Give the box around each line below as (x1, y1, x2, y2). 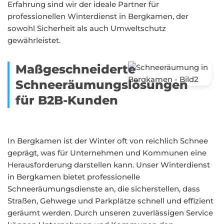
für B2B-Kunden (15, 93, 118, 107)
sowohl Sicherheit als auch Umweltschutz (7, 23, 166, 33)
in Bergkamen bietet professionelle (7, 172, 140, 181)
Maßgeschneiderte (15, 62, 135, 76)
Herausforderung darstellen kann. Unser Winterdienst (7, 160, 210, 169)
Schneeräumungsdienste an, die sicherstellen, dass (7, 184, 200, 193)
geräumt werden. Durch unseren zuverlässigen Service (7, 208, 213, 217)
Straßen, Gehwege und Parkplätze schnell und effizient (7, 196, 213, 205)
